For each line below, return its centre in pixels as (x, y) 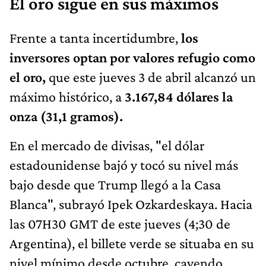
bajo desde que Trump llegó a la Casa (115, 184)
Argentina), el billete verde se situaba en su (132, 243)
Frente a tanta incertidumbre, (95, 37)
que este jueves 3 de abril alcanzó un (151, 77)
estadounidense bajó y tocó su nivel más (124, 164)
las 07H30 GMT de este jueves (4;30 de (120, 223)
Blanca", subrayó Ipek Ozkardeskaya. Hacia (131, 204)
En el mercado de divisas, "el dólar (107, 145)
